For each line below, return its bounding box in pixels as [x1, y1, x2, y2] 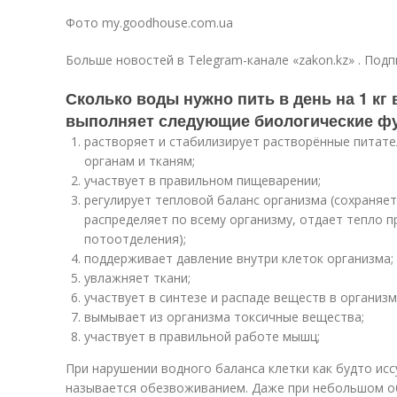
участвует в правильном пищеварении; [84, 172, 321, 189]
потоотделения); [84, 230, 186, 247]
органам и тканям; [84, 152, 195, 169]
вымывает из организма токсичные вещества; [84, 308, 364, 325]
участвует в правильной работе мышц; [84, 328, 320, 345]
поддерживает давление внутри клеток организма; [84, 250, 393, 267]
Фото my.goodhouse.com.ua [66, 14, 233, 31]
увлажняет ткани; [84, 269, 191, 286]
